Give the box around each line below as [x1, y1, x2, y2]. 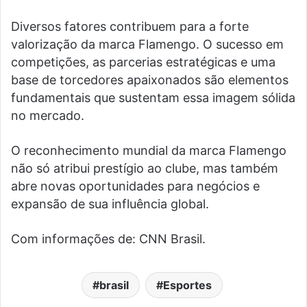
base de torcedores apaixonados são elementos [11, 73, 288, 88]
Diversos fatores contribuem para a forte [11, 19, 249, 34]
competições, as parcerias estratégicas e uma [11, 55, 275, 70]
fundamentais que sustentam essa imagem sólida [11, 90, 295, 106]
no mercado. [11, 108, 84, 123]
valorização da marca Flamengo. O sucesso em [11, 37, 284, 52]
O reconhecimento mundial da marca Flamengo [11, 143, 286, 158]
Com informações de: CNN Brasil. [11, 232, 206, 247]
